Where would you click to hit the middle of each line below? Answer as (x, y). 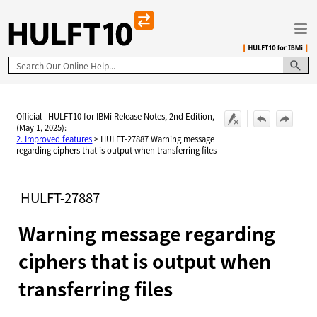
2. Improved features (54, 139)
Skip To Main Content (158, 18)
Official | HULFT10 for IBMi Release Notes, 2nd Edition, (116, 116)
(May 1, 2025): (42, 128)
